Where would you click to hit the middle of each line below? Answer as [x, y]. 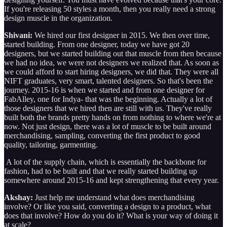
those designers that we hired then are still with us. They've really [108, 108]
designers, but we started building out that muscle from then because [113, 53]
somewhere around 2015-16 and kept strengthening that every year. [112, 180]
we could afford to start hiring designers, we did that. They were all [111, 71]
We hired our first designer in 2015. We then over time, [121, 35]
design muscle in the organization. [58, 18]
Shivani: [18, 35]
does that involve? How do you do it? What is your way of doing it [111, 215]
